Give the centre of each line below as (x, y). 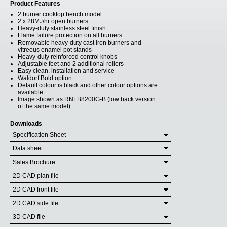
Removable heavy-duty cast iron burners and (80, 43)
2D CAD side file (35, 203)
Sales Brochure (34, 162)
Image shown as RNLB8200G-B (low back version (87, 99)
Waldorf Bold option (45, 78)
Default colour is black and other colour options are (88, 85)
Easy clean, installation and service (66, 71)
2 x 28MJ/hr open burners (53, 21)
